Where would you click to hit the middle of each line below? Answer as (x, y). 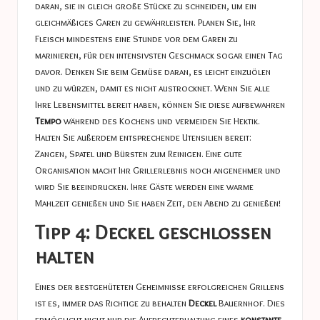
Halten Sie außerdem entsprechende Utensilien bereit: (143, 137)
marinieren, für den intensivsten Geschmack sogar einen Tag (159, 55)
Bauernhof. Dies (251, 303)
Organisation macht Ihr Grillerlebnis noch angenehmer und (158, 170)
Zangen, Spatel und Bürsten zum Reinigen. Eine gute (139, 153)
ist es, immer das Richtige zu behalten (112, 303)
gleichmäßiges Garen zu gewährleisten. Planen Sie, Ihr (145, 22)
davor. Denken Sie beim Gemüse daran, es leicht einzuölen (153, 71)
